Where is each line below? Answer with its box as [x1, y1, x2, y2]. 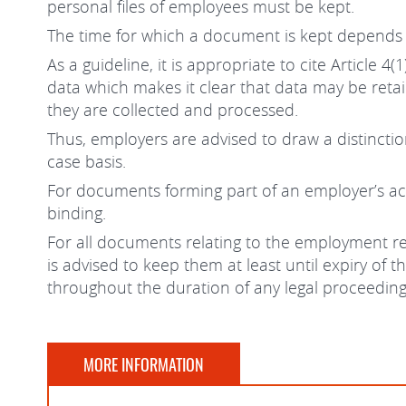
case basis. [47, 150, 126, 172]
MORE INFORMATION [83, 353, 204, 376]
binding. [47, 201, 106, 224]
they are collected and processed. [47, 98, 298, 121]
